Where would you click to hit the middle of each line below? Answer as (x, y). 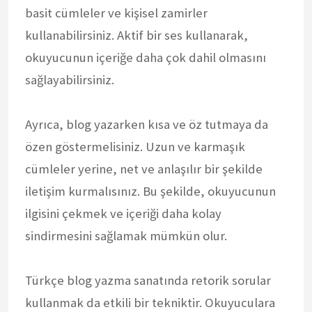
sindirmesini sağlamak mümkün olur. (126, 235)
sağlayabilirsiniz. (70, 79)
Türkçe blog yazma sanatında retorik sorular (148, 280)
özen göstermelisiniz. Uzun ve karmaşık (135, 146)
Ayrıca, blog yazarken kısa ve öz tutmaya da (147, 124)
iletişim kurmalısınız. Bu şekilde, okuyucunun (150, 191)
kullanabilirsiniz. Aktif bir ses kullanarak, (136, 35)
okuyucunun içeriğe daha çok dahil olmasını (146, 57)
